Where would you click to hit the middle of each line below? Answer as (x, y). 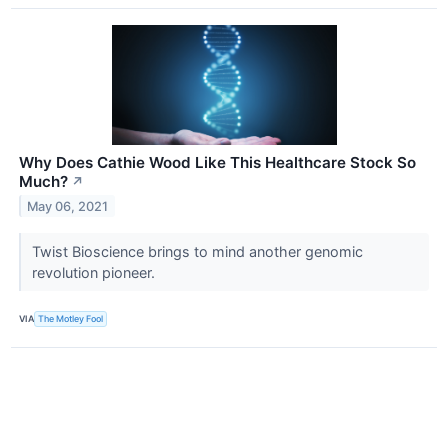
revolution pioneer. (95, 272)
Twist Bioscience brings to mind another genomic (197, 251)
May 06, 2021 (68, 206)
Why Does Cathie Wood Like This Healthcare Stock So (217, 162)
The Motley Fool (71, 319)
